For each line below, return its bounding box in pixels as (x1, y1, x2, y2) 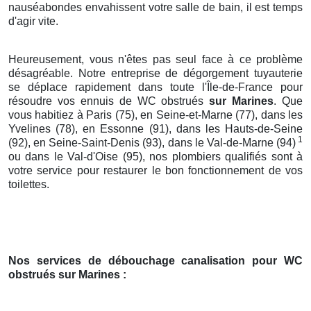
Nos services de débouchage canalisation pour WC (8, 254, 303, 267)
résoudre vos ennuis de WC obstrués (8, 94, 210, 107)
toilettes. (8, 178, 49, 190)
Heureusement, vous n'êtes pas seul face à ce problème (8, 53, 303, 65)
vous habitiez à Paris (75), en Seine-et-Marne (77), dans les (8, 108, 303, 121)
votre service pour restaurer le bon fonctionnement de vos (8, 164, 303, 176)
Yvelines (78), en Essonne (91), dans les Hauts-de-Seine (8, 122, 303, 135)
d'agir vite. (8, 15, 58, 27)
